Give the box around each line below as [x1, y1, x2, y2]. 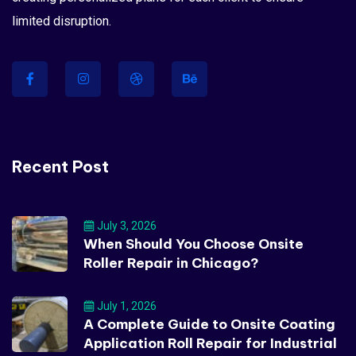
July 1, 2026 [95, 299, 157, 312]
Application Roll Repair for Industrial [83, 334, 337, 352]
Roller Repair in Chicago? [83, 253, 259, 272]
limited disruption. [12, 13, 111, 29]
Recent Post [12, 156, 109, 176]
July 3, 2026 [95, 219, 157, 232]
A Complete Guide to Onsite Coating [83, 315, 335, 333]
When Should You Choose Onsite [83, 234, 304, 253]
